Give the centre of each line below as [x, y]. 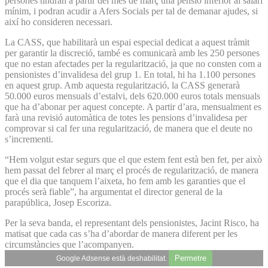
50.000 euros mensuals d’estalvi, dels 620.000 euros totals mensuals [133, 96]
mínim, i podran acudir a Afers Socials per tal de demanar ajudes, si [131, 11]
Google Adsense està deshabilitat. [112, 258]
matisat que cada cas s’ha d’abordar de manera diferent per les [121, 233]
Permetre [190, 258]
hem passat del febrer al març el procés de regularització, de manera [132, 170]
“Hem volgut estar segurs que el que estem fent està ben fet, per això [133, 159]
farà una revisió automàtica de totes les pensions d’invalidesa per [126, 117]
